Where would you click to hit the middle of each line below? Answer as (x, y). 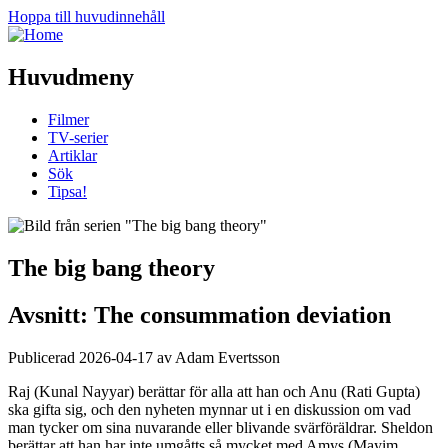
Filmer (68, 119)
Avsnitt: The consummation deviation (199, 314)
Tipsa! (67, 191)
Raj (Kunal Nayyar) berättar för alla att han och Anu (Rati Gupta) (214, 391)
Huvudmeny (71, 76)
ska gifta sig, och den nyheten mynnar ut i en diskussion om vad (209, 409)
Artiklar (72, 155)
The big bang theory (111, 267)
